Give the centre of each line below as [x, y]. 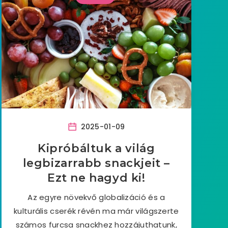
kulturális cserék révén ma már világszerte [96, 211]
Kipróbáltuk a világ [96, 148]
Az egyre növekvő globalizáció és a [96, 197]
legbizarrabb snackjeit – [96, 163]
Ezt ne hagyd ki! [96, 178]
